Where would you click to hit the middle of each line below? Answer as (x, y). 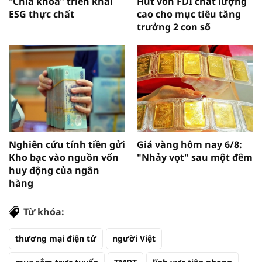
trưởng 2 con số (174, 27)
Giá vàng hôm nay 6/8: (189, 145)
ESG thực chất (42, 14)
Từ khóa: (44, 212)
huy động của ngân (54, 170)
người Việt (134, 239)
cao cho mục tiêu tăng (189, 14)
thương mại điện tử (56, 239)
